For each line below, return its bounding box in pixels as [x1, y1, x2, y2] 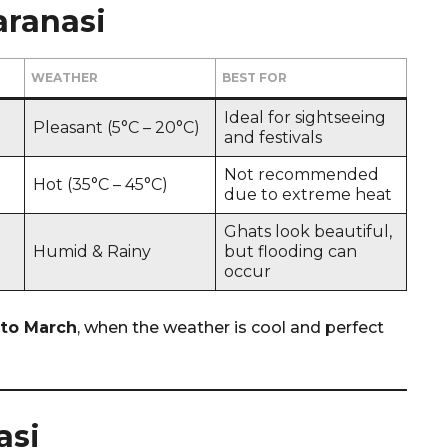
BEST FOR [222, 69, 287, 85]
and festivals [224, 127, 322, 147]
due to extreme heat [224, 184, 392, 204]
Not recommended [224, 164, 379, 184]
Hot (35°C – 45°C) [33, 174, 168, 194]
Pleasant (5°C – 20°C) [33, 117, 200, 137]
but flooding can [224, 241, 357, 261]
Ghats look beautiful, [224, 221, 392, 241]
